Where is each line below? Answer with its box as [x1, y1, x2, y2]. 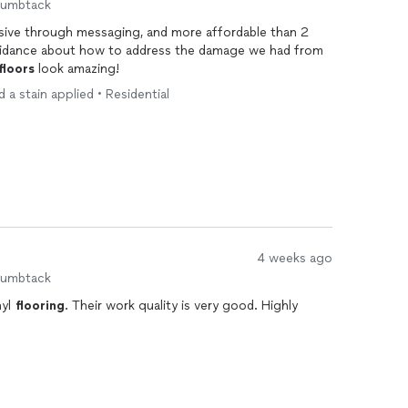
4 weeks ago [257, 250, 332, 266]
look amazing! [35, 61, 119, 76]
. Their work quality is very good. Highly [65, 298, 298, 313]
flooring [15, 298, 65, 313]
